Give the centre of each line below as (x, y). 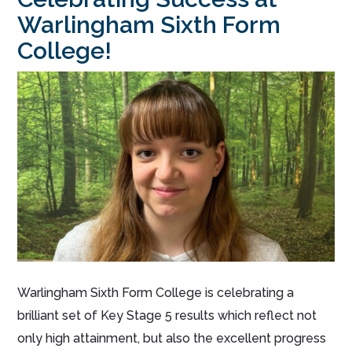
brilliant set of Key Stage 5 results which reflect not (167, 315)
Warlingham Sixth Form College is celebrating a (156, 292)
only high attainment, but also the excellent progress (172, 338)
